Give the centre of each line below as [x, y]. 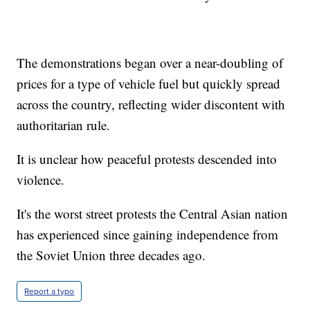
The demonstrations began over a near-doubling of [150, 63]
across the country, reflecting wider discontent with [151, 104]
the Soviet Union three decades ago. [111, 255]
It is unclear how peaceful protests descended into [147, 159]
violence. [41, 180]
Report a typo [49, 292]
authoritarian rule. [64, 125]
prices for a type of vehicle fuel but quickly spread [149, 84]
